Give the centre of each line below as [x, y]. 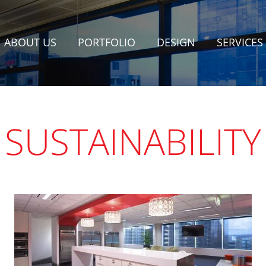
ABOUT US [30, 43]
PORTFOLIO [107, 43]
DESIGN [176, 43]
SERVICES [240, 43]
